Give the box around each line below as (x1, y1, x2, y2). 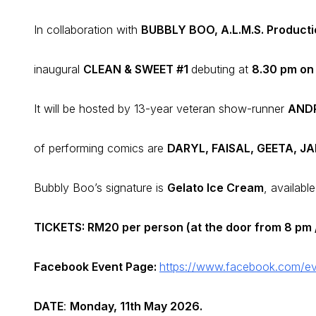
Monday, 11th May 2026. (70, 299, 202, 314)
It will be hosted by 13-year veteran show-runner (34, 102, 288, 116)
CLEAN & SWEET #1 (83, 62, 191, 77)
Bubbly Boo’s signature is (34, 181, 167, 195)
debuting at (191, 62, 252, 77)
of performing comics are (34, 141, 167, 156)
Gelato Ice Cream (167, 181, 264, 195)
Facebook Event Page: (34, 260, 159, 274)
